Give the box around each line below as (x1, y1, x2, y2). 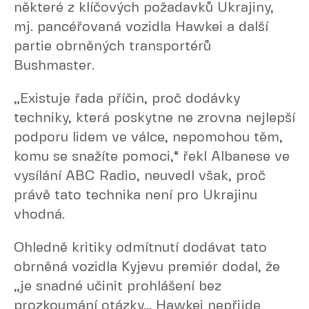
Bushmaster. (14, 59, 94, 72)
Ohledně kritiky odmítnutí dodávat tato (14, 241, 267, 255)
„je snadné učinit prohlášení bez (14, 280, 221, 293)
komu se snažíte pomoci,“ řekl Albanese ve (14, 150, 290, 163)
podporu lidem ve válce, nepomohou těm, (14, 131, 283, 144)
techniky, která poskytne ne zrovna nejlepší (14, 112, 295, 125)
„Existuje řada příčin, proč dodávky (14, 92, 240, 106)
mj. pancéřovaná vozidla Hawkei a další (14, 21, 268, 34)
